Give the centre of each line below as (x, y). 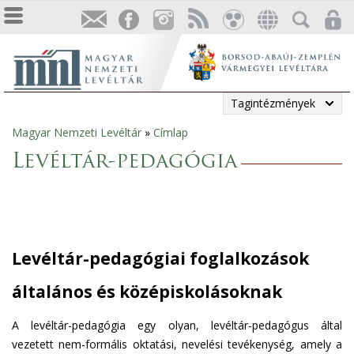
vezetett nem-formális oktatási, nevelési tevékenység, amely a (177, 344)
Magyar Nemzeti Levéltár (77, 132)
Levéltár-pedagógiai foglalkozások (160, 258)
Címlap (171, 132)
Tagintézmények (273, 103)
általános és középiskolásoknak (147, 292)
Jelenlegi (42, 140)
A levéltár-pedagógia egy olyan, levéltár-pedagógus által (177, 325)
